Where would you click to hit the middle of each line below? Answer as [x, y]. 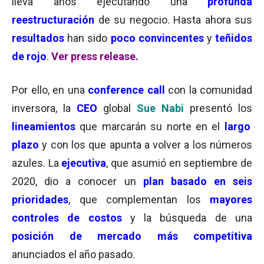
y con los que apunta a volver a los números [146, 145]
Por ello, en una [50, 90]
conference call [126, 90]
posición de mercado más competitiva [132, 236]
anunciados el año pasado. [73, 254]
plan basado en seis [194, 181]
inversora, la [41, 108]
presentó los [218, 108]
